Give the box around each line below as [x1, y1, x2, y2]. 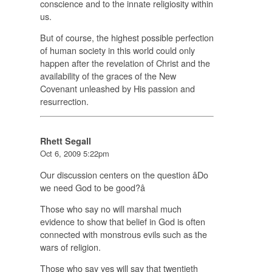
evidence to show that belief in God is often [39, 215, 205, 228]
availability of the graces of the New [39, 69, 176, 83]
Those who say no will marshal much [39, 202, 182, 215]
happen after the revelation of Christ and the [39, 56, 210, 70]
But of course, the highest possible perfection [39, 31, 214, 44]
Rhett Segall [39, 135, 91, 148]
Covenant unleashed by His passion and [39, 82, 195, 95]
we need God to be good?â [39, 180, 145, 194]
